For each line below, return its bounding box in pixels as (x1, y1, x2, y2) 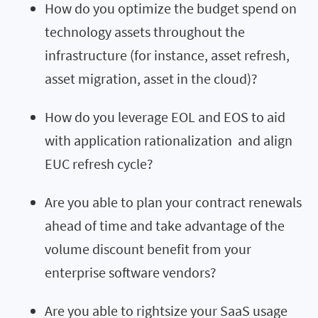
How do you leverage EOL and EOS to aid (45, 107, 285, 126)
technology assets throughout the (45, 22, 245, 40)
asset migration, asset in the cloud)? (45, 69, 258, 87)
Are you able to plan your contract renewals (45, 192, 302, 211)
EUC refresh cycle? (45, 154, 153, 172)
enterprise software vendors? (45, 263, 216, 281)
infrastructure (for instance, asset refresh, (45, 45, 290, 64)
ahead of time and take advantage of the (45, 216, 285, 234)
